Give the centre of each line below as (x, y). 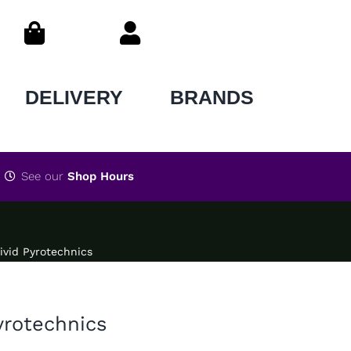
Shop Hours (100, 176)
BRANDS (212, 97)
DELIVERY (74, 97)
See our (44, 176)
